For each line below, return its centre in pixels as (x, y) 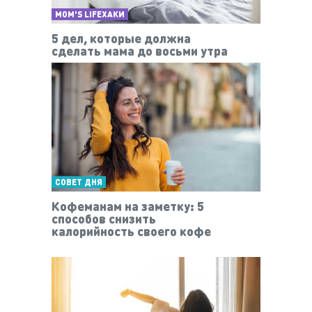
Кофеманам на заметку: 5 (128, 206)
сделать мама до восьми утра (140, 50)
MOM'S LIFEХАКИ (90, 14)
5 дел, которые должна (121, 38)
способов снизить (104, 219)
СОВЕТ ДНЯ (79, 182)
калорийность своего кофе (131, 231)
